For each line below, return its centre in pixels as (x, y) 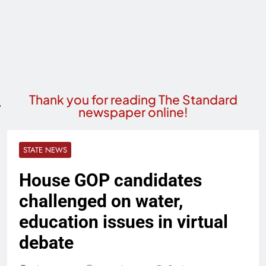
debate (46, 243)
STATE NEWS (45, 150)
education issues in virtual (123, 222)
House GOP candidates (110, 180)
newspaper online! (133, 112)
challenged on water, (101, 201)
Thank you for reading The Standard (133, 99)
